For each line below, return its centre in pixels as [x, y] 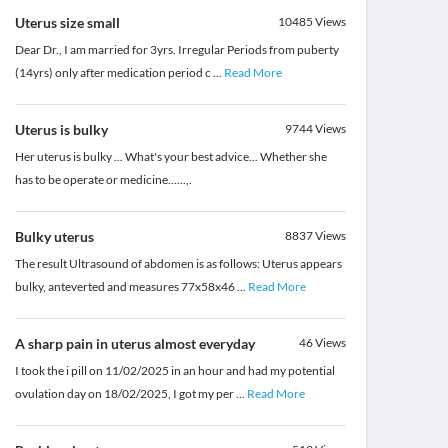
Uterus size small [67, 23]
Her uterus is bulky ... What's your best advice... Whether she [170, 157]
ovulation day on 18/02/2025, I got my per [125, 394]
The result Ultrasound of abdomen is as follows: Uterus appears [178, 264]
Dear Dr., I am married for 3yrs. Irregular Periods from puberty [176, 50]
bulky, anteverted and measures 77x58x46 [125, 287]
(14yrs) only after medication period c [113, 73]
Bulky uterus [54, 237]
